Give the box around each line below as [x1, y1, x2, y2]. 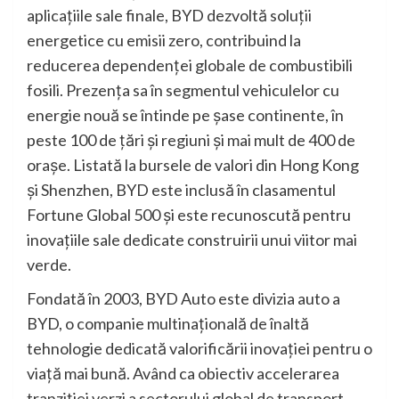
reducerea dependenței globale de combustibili [27, 55, 353, 76]
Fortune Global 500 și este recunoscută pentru [27, 205, 351, 225]
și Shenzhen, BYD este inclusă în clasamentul [27, 180, 336, 200]
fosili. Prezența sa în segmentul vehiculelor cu [27, 80, 339, 101]
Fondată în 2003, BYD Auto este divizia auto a [27, 289, 340, 309]
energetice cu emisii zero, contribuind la [27, 30, 301, 51]
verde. [27, 255, 71, 275]
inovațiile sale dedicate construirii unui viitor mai [27, 230, 357, 250]
